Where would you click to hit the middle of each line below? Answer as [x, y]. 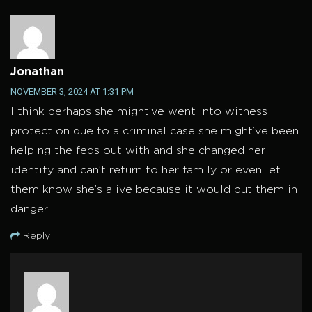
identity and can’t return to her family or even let [146, 171]
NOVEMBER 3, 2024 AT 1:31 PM [72, 92]
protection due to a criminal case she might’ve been [155, 132]
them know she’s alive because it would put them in [154, 190]
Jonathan [37, 72]
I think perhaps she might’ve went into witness [139, 112]
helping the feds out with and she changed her [138, 151]
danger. [30, 210]
